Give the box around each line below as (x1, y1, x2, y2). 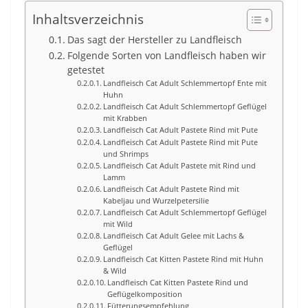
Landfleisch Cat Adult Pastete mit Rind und (103, 160, 256, 170)
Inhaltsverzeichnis (32, 10, 144, 29)
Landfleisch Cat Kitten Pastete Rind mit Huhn (103, 254, 264, 264)
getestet (67, 63, 104, 76)
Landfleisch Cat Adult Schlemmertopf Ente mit (103, 78, 267, 88)
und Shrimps (103, 148, 149, 159)
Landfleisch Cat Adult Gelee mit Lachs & (103, 230, 245, 241)
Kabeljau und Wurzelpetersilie (103, 195, 210, 206)
